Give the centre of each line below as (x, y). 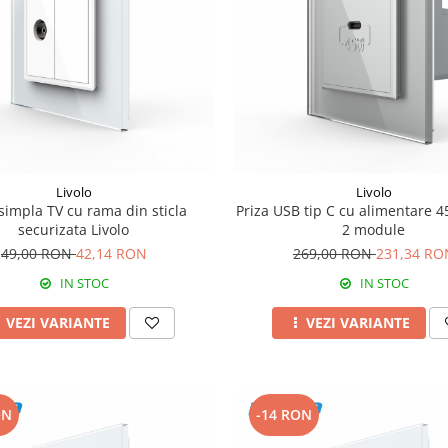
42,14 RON (111, 253)
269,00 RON (334, 253)
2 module (374, 229)
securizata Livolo (74, 229)
